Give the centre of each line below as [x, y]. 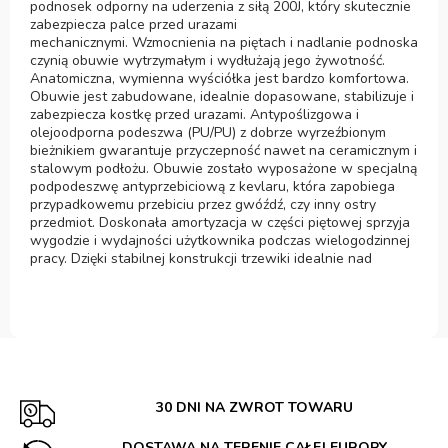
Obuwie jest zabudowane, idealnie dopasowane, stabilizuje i [222, 96]
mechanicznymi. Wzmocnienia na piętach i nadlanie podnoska [224, 42]
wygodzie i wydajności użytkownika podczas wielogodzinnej [220, 240]
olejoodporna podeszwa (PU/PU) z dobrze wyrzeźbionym [208, 132]
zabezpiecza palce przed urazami [133, 24]
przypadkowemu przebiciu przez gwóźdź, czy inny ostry [203, 204]
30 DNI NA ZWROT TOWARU [254, 407]
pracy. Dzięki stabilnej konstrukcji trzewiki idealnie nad [201, 258]
